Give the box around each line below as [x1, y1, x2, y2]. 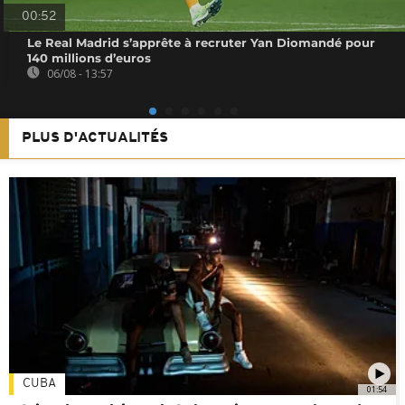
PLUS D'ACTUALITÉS [22, 130, 168, 146]
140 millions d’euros [27, 50, 152, 65]
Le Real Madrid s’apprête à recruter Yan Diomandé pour [27, 34, 376, 50]
